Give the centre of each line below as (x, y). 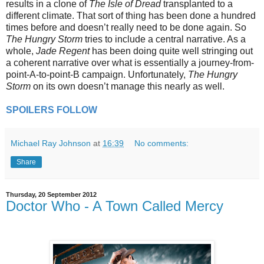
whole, (21, 51)
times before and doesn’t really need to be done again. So (126, 27)
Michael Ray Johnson (51, 143)
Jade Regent (63, 51)
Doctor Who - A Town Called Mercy (115, 206)
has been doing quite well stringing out (171, 51)
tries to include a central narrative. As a (165, 39)
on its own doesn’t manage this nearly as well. (128, 86)
